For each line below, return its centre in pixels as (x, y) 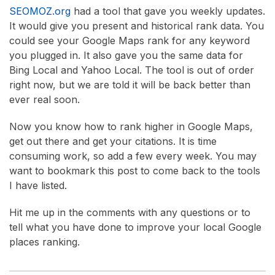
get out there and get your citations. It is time (113, 141)
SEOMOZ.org (40, 11)
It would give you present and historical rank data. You (137, 25)
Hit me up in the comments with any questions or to (130, 212)
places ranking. (45, 242)
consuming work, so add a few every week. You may (133, 156)
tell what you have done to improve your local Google (135, 227)
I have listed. (38, 185)
